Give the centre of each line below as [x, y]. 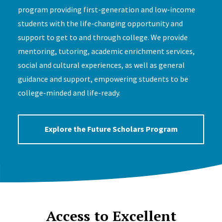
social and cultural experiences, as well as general [101, 65]
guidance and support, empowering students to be [103, 79]
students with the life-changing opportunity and [100, 23]
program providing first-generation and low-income [106, 9]
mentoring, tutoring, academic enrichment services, [106, 51]
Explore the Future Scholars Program [111, 129]
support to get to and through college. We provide [103, 37]
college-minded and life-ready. [69, 92]
